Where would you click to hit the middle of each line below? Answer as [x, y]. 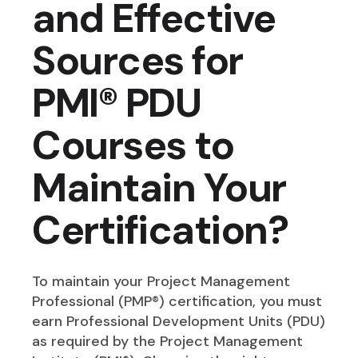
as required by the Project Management [168, 342]
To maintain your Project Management [161, 282]
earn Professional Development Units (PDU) [179, 322]
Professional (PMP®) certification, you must [177, 302]
